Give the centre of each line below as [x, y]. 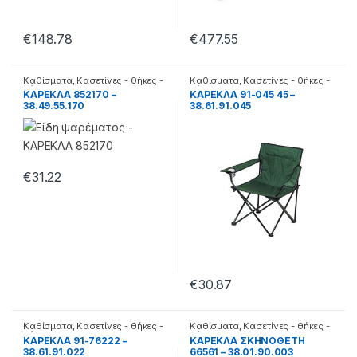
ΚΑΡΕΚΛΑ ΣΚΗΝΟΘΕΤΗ [247, 341]
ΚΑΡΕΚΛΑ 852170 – [70, 95]
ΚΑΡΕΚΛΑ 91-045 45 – [243, 95]
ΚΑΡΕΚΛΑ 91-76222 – [75, 341]
